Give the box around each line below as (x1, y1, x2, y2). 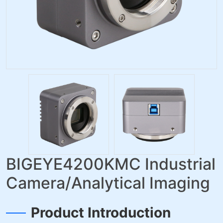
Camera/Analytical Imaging (6, 173, 210, 193)
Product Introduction (31, 204, 171, 221)
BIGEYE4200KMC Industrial (6, 154, 216, 174)
